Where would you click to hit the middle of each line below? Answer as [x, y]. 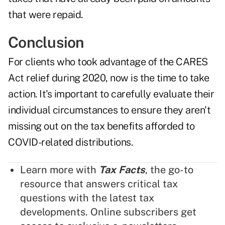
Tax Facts [122, 170]
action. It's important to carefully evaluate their [111, 94]
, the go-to [169, 170]
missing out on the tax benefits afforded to [101, 126]
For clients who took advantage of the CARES [108, 62]
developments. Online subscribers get [108, 212]
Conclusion [46, 42]
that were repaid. [45, 15]
